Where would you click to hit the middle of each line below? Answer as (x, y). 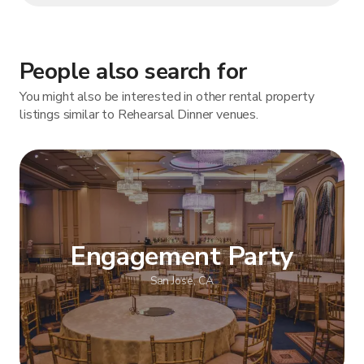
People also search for (133, 71)
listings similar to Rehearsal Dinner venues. (139, 114)
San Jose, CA (182, 280)
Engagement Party (182, 256)
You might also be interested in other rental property (167, 96)
